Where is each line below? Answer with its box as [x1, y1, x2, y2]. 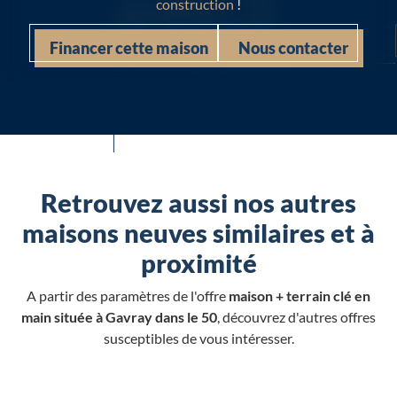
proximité [140, 248, 257, 279]
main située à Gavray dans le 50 [21, 308, 217, 326]
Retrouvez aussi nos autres [41, 188, 356, 219]
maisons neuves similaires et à [22, 218, 375, 249]
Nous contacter [237, 38, 348, 58]
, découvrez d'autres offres [217, 308, 376, 326]
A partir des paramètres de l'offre [27, 287, 229, 305]
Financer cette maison [49, 38, 208, 58]
